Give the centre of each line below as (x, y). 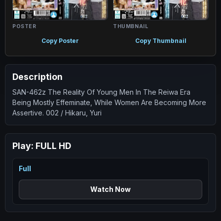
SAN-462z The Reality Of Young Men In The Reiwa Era (101, 92)
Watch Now (110, 189)
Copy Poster (60, 40)
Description (37, 76)
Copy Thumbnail (161, 40)
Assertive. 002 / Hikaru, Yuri (57, 112)
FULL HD (53, 146)
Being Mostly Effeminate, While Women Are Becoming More (109, 102)
